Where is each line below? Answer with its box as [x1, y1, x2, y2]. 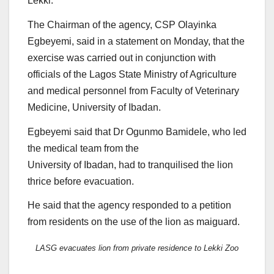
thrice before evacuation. [28, 176, 134, 187]
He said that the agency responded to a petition [28, 200, 231, 211]
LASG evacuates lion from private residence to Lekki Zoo [35, 243, 239, 253]
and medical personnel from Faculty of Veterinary [28, 85, 239, 96]
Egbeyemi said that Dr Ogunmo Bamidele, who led [28, 126, 246, 137]
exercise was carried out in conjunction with [28, 52, 216, 63]
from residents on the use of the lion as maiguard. [28, 217, 240, 228]
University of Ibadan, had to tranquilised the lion [28, 159, 233, 170]
